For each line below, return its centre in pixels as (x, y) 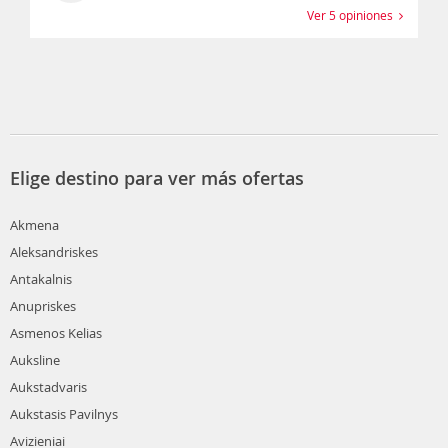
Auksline (35, 359)
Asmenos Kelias (56, 332)
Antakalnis (41, 278)
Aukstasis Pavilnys (64, 413)
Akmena (34, 224)
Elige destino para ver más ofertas (157, 177)
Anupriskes (43, 305)
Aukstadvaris (48, 386)
